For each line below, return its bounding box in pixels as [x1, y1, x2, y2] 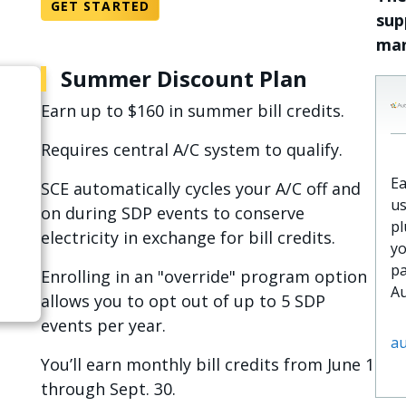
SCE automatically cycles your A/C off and [40, 178, 361, 199]
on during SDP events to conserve [40, 202, 304, 224]
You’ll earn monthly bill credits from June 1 [40, 353, 374, 375]
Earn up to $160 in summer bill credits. [40, 100, 344, 121]
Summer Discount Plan [60, 63, 307, 93]
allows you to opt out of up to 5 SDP [40, 290, 325, 312]
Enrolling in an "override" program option [40, 266, 367, 287]
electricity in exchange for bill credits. [40, 227, 340, 248]
